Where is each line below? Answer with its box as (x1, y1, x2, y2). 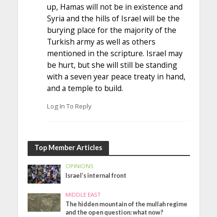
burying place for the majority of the (46, 24, 176, 35)
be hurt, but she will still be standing (46, 59, 177, 70)
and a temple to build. (46, 82, 123, 93)
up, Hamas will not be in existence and (46, 1, 183, 12)
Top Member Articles (34, 143, 102, 152)
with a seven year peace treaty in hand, (46, 71, 186, 82)
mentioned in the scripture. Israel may (46, 47, 183, 59)
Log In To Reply (46, 102, 92, 111)
